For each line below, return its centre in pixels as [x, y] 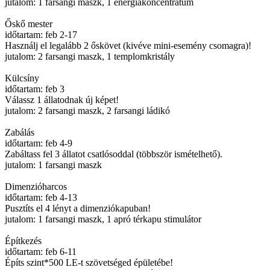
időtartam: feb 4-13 [41, 197]
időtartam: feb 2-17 [41, 35]
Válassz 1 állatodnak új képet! [62, 100]
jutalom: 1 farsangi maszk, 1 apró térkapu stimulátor [103, 219]
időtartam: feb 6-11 [41, 252]
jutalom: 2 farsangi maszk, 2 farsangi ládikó [87, 111]
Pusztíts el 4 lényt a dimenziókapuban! [78, 208]
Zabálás [20, 132]
